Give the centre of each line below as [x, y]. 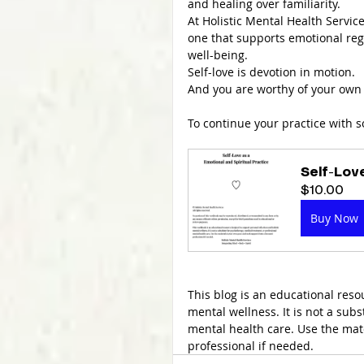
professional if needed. [251, 345]
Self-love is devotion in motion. [271, 71]
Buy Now [334, 218]
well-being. [218, 54]
